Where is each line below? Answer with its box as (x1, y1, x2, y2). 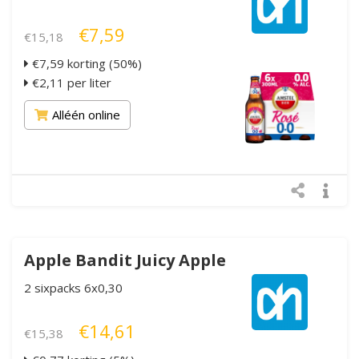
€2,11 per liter (29, 74, 111, 91)
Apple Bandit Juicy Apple (24, 248, 226, 271)
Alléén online (52, 106, 120, 123)
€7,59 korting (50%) (29, 54, 142, 71)
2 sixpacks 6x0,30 (24, 279, 123, 296)
